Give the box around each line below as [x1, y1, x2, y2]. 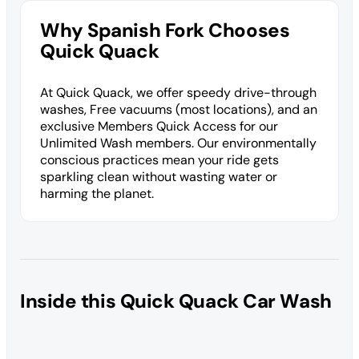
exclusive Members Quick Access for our [40, 117, 278, 135]
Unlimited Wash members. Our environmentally [40, 134, 317, 151]
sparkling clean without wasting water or [40, 167, 277, 185]
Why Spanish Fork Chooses [40, 17, 290, 42]
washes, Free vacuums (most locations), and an [40, 100, 317, 118]
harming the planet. [40, 184, 154, 202]
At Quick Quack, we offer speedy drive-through [40, 83, 317, 101]
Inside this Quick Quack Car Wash [20, 288, 332, 313]
